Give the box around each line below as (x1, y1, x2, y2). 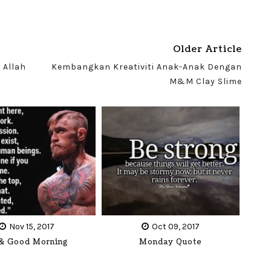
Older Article (172, 43, 242, 56)
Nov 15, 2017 (9, 221, 55, 232)
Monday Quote (139, 237, 203, 247)
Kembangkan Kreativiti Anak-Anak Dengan (51, 62, 242, 72)
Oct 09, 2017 (152, 221, 200, 232)
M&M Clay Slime (169, 76, 242, 87)
